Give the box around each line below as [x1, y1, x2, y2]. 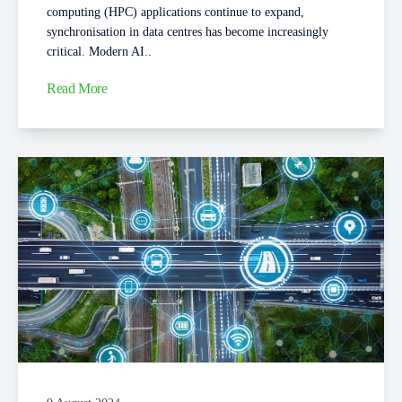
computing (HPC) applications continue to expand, [47, 4, 304, 19]
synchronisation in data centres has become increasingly [47, 24, 328, 39]
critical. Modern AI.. [47, 44, 152, 58]
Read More [47, 81, 108, 97]
